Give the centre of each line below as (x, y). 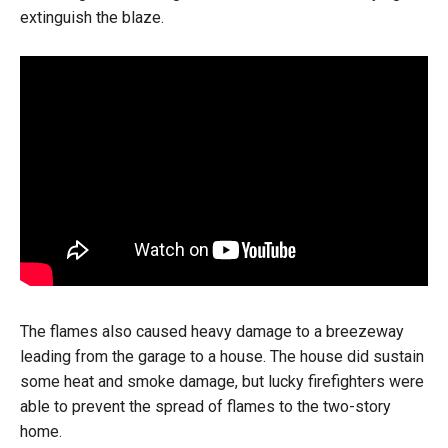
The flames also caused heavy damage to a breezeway (212, 331)
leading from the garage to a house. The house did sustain (222, 356)
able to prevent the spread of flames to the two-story (205, 406)
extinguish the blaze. (92, 18)
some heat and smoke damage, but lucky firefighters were (222, 381)
